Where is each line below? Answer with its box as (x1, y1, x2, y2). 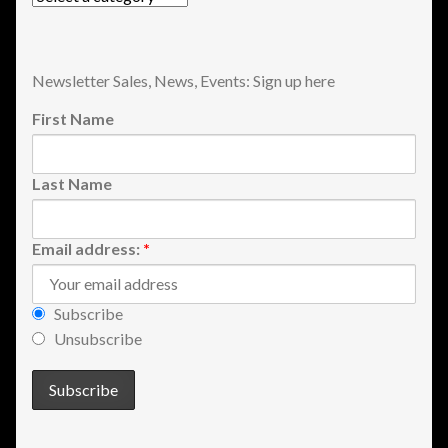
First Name (32, 108, 114, 128)
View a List (54, 43, 129, 63)
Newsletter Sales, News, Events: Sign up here (32, 70, 335, 90)
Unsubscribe (54, 328, 142, 348)
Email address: (32, 238, 143, 258)
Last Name (32, 173, 112, 193)
